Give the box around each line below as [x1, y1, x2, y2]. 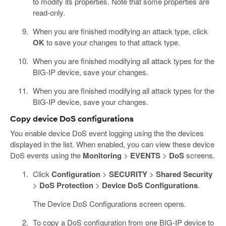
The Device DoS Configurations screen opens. [32, 198, 186, 209]
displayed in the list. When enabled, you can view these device [10, 138, 214, 149]
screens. [184, 149, 215, 160]
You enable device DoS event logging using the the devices [10, 127, 204, 138]
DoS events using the [10, 149, 83, 160]
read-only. [32, 7, 65, 18]
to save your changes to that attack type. [44, 37, 180, 48]
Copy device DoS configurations [10, 115, 134, 124]
